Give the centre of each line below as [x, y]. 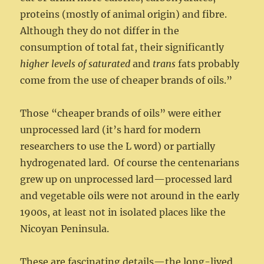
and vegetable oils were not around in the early [130, 196]
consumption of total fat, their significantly [122, 47]
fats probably [208, 64]
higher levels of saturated [75, 64]
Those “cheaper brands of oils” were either [121, 113]
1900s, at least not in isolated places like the [123, 212]
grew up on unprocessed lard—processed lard [126, 179]
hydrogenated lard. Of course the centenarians [130, 163]
